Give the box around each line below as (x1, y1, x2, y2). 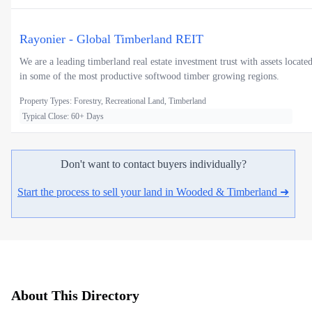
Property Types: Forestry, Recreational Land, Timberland (19, 95, 206, 106)
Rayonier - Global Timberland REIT (19, 31, 203, 46)
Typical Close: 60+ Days (22, 111, 104, 121)
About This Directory (11, 288, 139, 304)
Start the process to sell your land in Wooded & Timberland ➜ (17, 185, 289, 198)
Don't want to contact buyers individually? (60, 157, 247, 170)
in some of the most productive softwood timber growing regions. (19, 70, 279, 81)
